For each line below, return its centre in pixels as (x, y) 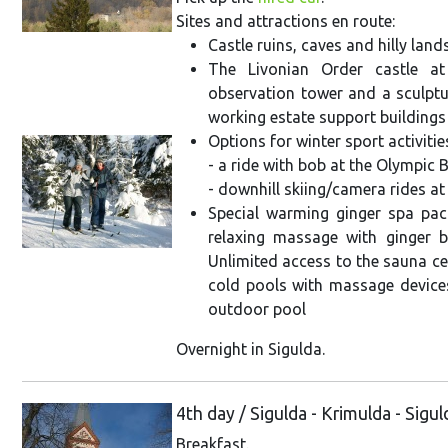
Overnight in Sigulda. (250, 348)
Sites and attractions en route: (285, 20)
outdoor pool (257, 308)
